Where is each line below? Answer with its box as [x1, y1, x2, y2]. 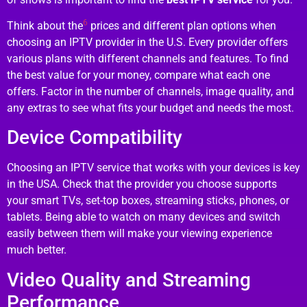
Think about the [7, 19, 83, 32]
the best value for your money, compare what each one [7, 68, 270, 82]
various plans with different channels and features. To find [7, 51, 288, 65]
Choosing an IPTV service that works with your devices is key [7, 161, 300, 175]
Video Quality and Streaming [7, 268, 251, 291]
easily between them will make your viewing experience [7, 227, 272, 241]
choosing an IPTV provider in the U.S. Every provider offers [7, 35, 288, 49]
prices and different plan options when [88, 19, 276, 32]
